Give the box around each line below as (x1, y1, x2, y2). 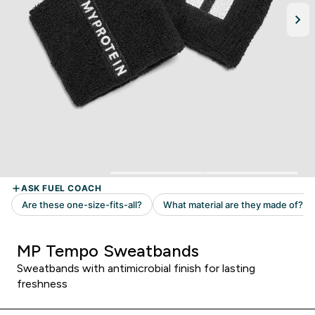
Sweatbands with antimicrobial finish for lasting (17, 262, 255, 274)
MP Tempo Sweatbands (17, 241, 199, 260)
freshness (17, 278, 67, 290)
